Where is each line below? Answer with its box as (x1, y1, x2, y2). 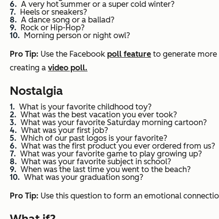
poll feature (107, 49, 151, 59)
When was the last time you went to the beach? (21, 165, 191, 175)
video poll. (48, 63, 88, 73)
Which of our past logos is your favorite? (21, 133, 167, 143)
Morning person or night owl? (24, 31, 130, 41)
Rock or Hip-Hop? (21, 23, 85, 33)
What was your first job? (21, 126, 108, 135)
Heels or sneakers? (20, 7, 87, 17)
